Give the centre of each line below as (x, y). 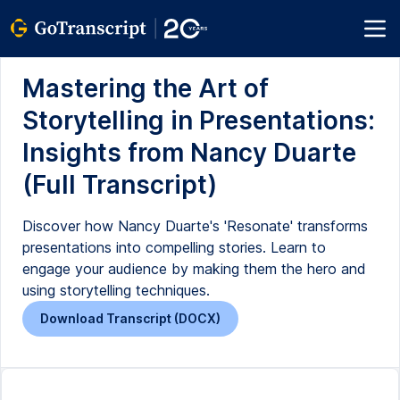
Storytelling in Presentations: (199, 121)
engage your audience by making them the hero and (194, 269)
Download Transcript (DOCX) (130, 318)
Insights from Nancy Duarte (189, 153)
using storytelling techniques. (116, 290)
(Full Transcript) (120, 185)
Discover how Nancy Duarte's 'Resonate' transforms (195, 226)
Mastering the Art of (146, 88)
